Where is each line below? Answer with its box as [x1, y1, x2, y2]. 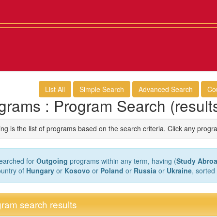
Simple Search [79, 84, 124, 94]
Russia [133, 165, 156, 175]
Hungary [26, 165, 54, 175]
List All [45, 84, 65, 94]
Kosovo [64, 165, 90, 175]
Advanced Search [139, 84, 193, 94]
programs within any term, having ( [67, 155, 176, 166]
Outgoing [36, 155, 68, 166]
